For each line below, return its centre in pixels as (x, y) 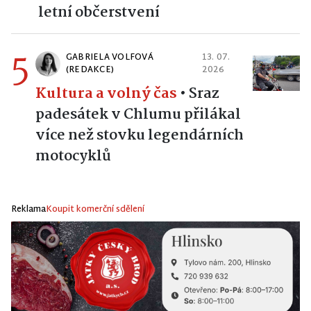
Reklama (28, 209)
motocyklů (73, 156)
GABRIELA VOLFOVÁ (110, 57)
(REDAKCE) (90, 70)
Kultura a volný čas (106, 93)
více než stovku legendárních (140, 135)
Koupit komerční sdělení (95, 209)
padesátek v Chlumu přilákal (138, 114)
